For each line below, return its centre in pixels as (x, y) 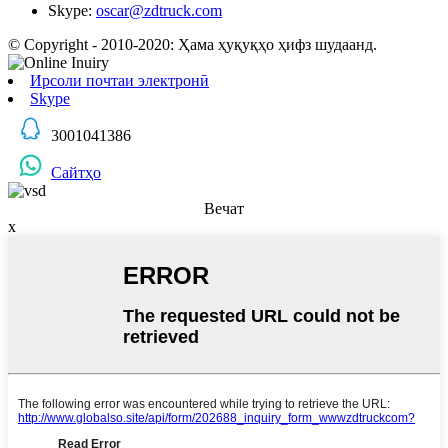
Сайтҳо (76, 173)
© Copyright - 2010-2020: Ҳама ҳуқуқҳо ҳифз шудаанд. (192, 45)
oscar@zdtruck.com (159, 11)
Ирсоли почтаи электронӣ (119, 81)
